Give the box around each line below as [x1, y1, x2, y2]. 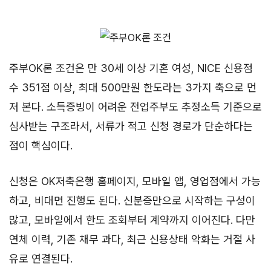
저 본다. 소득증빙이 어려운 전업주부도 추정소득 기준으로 [9, 100, 262, 113]
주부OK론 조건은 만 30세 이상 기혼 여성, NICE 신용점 [9, 61, 253, 74]
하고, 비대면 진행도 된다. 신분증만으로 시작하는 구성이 [9, 194, 255, 207]
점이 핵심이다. [9, 139, 73, 152]
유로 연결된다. [9, 252, 73, 265]
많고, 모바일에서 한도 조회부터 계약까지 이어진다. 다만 [9, 213, 255, 226]
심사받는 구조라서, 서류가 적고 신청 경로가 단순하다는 [9, 119, 253, 132]
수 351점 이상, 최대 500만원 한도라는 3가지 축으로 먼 [9, 80, 256, 94]
